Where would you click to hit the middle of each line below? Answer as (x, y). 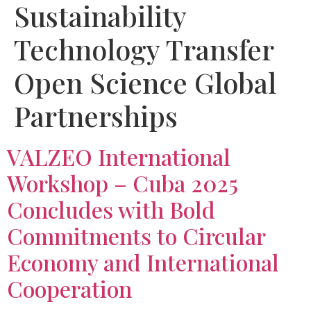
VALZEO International (119, 157)
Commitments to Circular (136, 236)
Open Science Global (145, 82)
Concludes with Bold (111, 209)
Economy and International (143, 262)
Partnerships (96, 116)
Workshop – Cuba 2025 (123, 183)
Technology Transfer (144, 49)
